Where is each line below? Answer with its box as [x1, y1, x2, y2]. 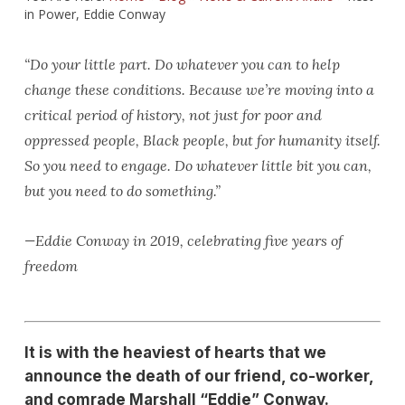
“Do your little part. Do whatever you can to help [24, 55, 340, 73]
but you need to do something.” [24, 182, 221, 200]
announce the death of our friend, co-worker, [24, 367, 373, 385]
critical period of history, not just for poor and [24, 106, 322, 124]
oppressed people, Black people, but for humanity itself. [24, 131, 381, 149]
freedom [24, 257, 78, 275]
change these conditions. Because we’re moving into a [24, 80, 374, 99]
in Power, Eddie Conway [24, 5, 165, 23]
